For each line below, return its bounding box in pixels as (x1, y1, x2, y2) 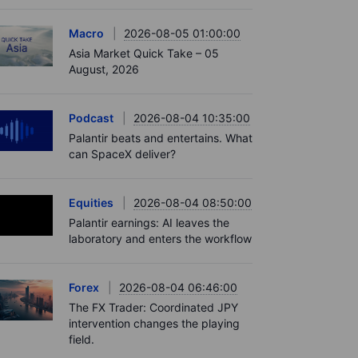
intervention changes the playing (69, 316, 240, 330)
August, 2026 (69, 62, 139, 76)
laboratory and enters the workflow (69, 232, 252, 245)
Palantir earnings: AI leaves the (69, 216, 229, 229)
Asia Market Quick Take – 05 (69, 46, 219, 60)
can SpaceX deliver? (69, 147, 176, 161)
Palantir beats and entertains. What (69, 131, 253, 145)
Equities (69, 196, 113, 209)
